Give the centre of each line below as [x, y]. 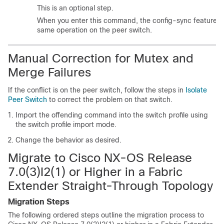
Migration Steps [39, 202]
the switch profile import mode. [66, 124]
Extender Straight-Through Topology [110, 186]
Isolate [196, 90]
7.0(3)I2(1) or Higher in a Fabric [95, 172]
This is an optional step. [75, 8]
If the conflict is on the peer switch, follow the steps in [97, 90]
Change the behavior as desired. [68, 140]
